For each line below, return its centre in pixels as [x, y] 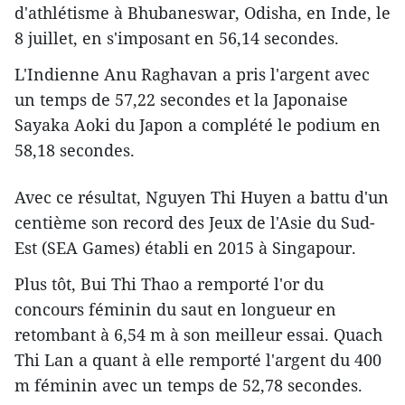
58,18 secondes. [75, 151]
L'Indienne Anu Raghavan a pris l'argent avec [192, 75]
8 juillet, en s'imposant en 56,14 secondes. [177, 38]
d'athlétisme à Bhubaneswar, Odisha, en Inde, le [202, 13]
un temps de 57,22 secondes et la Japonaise [181, 100]
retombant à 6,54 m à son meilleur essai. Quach [198, 335]
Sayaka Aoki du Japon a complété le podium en [198, 125]
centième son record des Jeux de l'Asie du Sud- [195, 223]
